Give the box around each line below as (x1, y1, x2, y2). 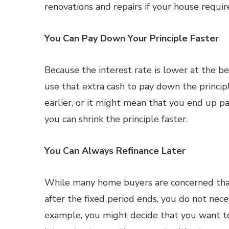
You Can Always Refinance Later (44, 145, 186, 157)
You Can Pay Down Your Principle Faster (44, 32, 219, 44)
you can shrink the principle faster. (44, 113, 188, 125)
